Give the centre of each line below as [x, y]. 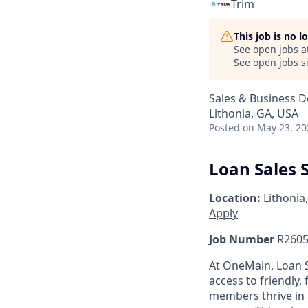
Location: [235, 198]
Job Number [242, 239]
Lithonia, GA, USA [254, 113]
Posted [224, 128]
